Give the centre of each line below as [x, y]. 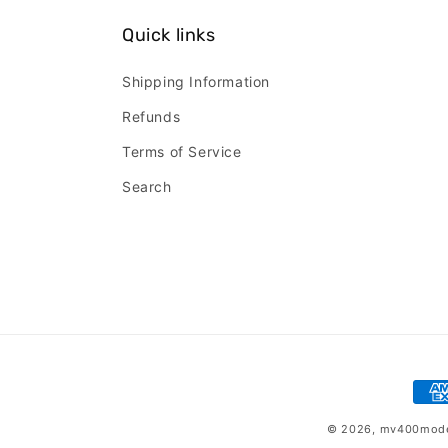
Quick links [169, 35]
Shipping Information [196, 82]
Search [147, 187]
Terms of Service [182, 152]
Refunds [151, 117]
